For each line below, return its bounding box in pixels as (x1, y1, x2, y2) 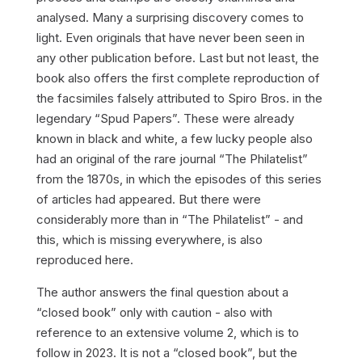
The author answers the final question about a (36, 284, 288, 300)
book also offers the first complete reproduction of (36, 70, 320, 86)
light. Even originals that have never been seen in (36, 30, 305, 45)
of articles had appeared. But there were (36, 192, 261, 207)
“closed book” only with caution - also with (36, 305, 272, 320)
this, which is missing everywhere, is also (36, 232, 263, 247)
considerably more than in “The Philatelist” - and (36, 212, 303, 227)
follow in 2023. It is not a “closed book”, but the (36, 345, 297, 360)
